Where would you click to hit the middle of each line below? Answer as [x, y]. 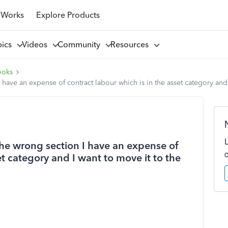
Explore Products [68, 15]
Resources [131, 44]
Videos [36, 44]
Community [81, 44]
